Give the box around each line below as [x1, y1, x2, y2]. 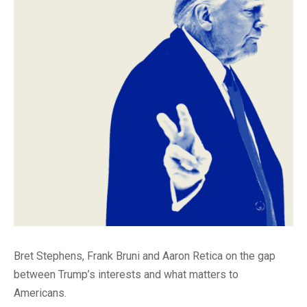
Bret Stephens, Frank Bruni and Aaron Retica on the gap [14, 249, 275, 262]
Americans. [14, 286, 66, 299]
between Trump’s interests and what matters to [14, 267, 238, 281]
